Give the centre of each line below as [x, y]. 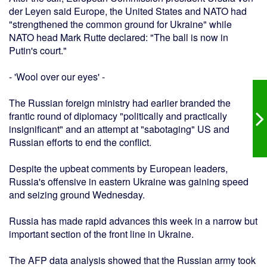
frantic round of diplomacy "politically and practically [118, 116]
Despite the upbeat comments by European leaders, [118, 169]
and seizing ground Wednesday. [77, 195]
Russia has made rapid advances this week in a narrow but [133, 221]
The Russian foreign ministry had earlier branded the [120, 103]
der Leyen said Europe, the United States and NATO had [128, 11]
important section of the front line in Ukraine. [101, 234]
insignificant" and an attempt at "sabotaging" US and [119, 129]
